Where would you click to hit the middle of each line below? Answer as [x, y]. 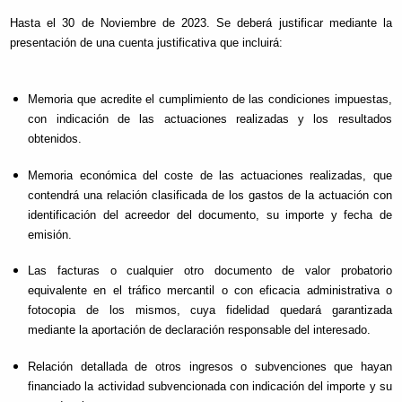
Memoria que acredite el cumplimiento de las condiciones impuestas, [210, 99]
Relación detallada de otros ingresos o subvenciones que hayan [210, 366]
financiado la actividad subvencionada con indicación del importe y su [210, 386]
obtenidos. [55, 138]
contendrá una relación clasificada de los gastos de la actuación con [210, 195]
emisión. [50, 234]
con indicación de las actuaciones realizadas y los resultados [210, 118]
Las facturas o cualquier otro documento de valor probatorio [210, 271]
